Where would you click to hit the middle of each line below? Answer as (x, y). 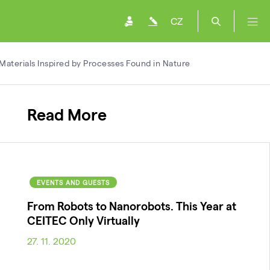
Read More (67, 114)
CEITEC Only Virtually (83, 220)
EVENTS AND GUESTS (73, 182)
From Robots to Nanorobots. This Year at (131, 206)
